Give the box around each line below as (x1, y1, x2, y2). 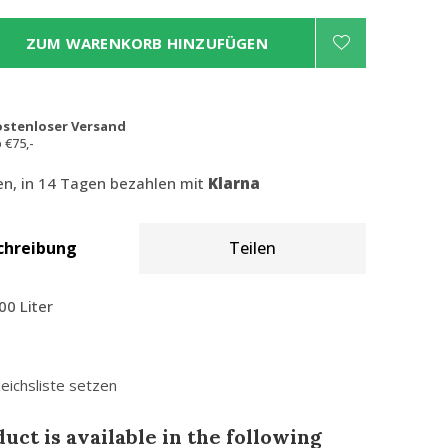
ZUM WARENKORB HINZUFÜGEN (26, 33, 268, 53)
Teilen (229, 237, 276, 259)
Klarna (208, 173, 260, 193)
